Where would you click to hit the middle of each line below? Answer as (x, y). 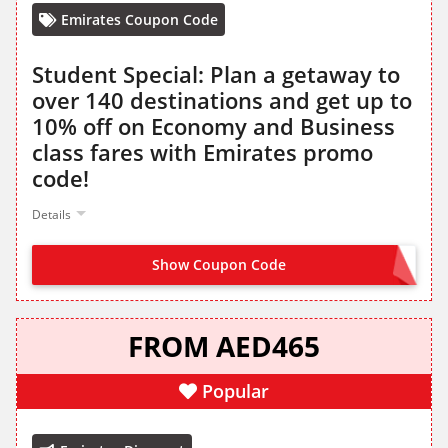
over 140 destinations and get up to (222, 100)
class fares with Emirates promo (202, 152)
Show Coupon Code (219, 265)
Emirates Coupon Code (139, 20)
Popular (235, 391)
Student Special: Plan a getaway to (216, 74)
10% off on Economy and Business (213, 126)
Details (51, 215)
